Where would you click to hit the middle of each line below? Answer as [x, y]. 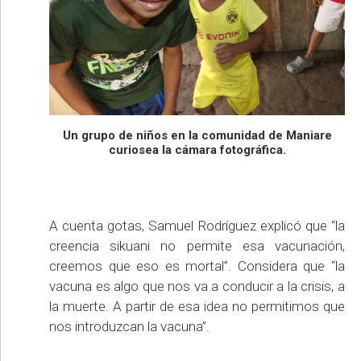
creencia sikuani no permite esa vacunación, [197, 245]
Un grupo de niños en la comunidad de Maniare [197, 135]
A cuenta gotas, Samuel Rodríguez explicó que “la [197, 225]
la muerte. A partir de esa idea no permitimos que [197, 306]
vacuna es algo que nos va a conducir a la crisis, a [197, 286]
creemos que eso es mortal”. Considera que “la [197, 266]
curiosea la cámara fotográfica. [197, 149]
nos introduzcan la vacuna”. [129, 326]
